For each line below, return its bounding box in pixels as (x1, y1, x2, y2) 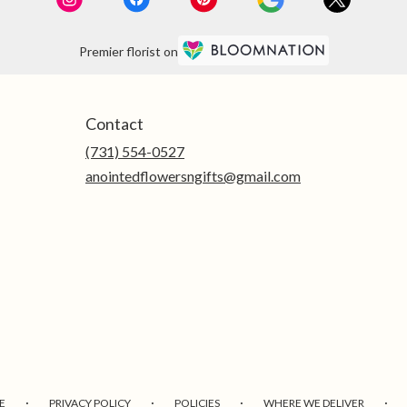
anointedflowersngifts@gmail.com (85, 167, 301, 185)
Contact (85, 114, 144, 134)
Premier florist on (78, 43, 178, 59)
